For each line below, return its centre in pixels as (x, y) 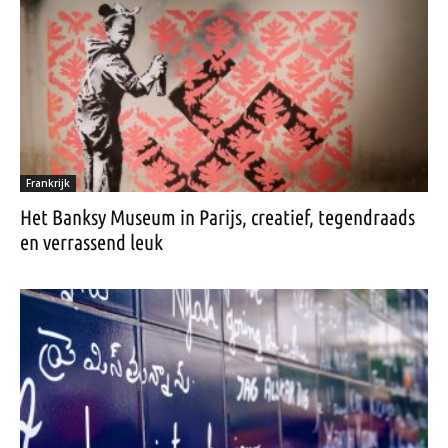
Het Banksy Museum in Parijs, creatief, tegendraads (217, 216)
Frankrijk (48, 182)
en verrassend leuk (91, 241)
